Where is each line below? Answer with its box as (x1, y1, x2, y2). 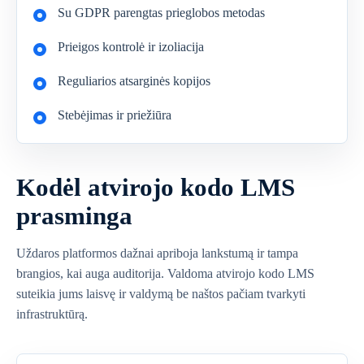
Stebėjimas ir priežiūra (58, 108, 171, 122)
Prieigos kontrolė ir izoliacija (58, 40, 204, 54)
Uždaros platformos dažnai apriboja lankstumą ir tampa (16, 246, 298, 260)
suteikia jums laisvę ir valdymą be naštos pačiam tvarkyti (16, 287, 305, 301)
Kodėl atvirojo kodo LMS (16, 173, 295, 201)
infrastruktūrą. (16, 307, 88, 321)
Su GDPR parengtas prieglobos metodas (58, 6, 265, 19)
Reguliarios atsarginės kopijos (58, 74, 210, 88)
